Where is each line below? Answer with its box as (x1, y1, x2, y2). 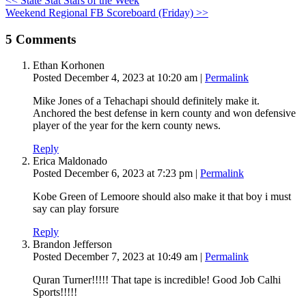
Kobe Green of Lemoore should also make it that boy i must (33, 191, 291, 203)
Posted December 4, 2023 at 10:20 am (33, 72, 200, 84)
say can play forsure (33, 203, 119, 215)
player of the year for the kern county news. (33, 120, 221, 132)
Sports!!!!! (33, 286, 77, 298)
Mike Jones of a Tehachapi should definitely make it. (33, 95, 260, 107)
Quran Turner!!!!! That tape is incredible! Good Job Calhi (33, 274, 281, 286)
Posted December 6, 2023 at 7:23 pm (33, 167, 195, 180)
